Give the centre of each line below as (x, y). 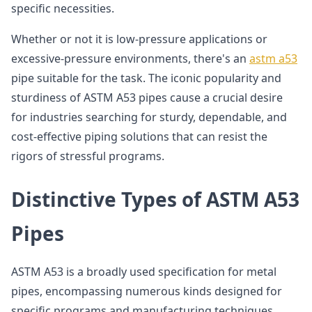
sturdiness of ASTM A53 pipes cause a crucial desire (147, 97)
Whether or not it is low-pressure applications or (139, 39)
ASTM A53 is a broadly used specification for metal (144, 272)
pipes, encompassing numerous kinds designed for (147, 291)
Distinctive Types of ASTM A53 (155, 199)
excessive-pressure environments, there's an (130, 58)
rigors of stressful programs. (88, 156)
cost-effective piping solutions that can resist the (139, 136)
